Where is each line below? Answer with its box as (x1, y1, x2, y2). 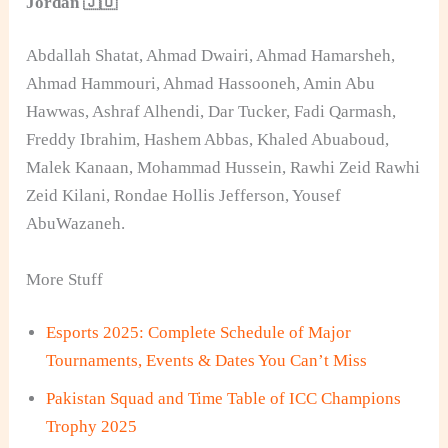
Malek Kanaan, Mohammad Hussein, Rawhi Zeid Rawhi (26, 158, 421, 178)
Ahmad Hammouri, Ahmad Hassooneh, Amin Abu (26, 74, 376, 94)
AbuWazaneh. (26, 214, 126, 234)
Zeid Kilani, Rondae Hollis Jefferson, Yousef (26, 186, 342, 206)
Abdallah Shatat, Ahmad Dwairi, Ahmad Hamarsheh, (26, 46, 396, 66)
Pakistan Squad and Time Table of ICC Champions (46, 389, 402, 408)
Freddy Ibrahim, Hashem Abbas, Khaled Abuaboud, (26, 130, 390, 150)
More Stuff (26, 269, 104, 289)
